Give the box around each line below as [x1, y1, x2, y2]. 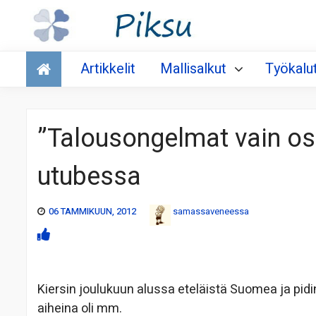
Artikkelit [80, 59, 135, 80]
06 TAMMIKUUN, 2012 [49, 205, 136, 219]
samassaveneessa [173, 205, 249, 219]
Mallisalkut [160, 59, 226, 80]
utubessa [37, 158, 141, 196]
